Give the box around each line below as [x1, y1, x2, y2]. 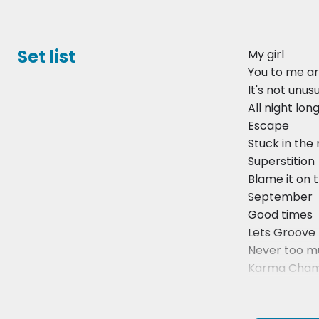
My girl [248, 46, 284, 63]
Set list [17, 45, 75, 69]
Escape [248, 117, 289, 135]
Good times [248, 206, 313, 224]
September [248, 189, 313, 206]
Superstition [248, 153, 315, 170]
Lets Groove [248, 224, 315, 241]
